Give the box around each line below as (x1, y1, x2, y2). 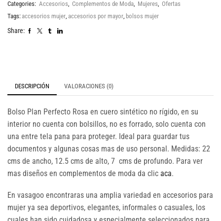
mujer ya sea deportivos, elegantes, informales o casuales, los (7, 202, 205, 212)
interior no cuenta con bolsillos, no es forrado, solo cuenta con (7, 119, 206, 129)
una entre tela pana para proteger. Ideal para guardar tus (7, 132, 189, 142)
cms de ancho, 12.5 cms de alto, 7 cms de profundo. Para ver (7, 156, 203, 166)
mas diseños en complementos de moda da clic (7, 169, 160, 179)
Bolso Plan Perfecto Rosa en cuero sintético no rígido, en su (7, 107, 198, 117)
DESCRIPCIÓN (15, 82, 49, 90)
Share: (7, 27, 25, 35)
